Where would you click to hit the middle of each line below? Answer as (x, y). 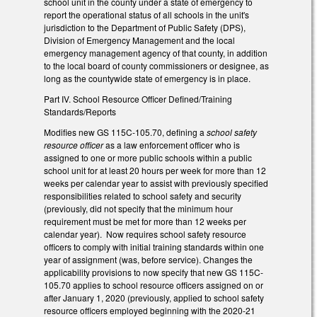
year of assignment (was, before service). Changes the (148, 260)
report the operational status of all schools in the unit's (146, 15)
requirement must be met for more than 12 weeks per (145, 221)
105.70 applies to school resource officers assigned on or (154, 285)
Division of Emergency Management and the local (139, 40)
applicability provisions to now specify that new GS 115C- (154, 272)
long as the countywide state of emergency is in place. (147, 79)
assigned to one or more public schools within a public (148, 158)
